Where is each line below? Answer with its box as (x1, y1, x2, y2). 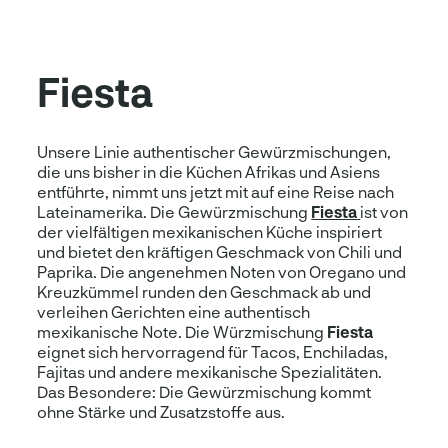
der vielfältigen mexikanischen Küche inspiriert (37, 221, 383, 241)
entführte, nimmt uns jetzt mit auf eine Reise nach (37, 181, 395, 201)
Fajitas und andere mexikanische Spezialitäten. (37, 361, 383, 381)
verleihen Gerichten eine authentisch (37, 301, 311, 321)
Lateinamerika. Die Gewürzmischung (37, 201, 312, 221)
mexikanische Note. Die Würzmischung (37, 321, 328, 341)
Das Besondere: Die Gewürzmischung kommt (37, 381, 372, 401)
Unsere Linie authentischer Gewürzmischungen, (37, 141, 392, 161)
